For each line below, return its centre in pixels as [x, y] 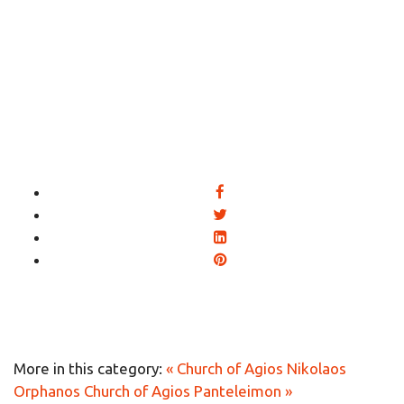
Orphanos [47, 390]
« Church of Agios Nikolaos [256, 368]
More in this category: [88, 368]
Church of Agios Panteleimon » [188, 390]
